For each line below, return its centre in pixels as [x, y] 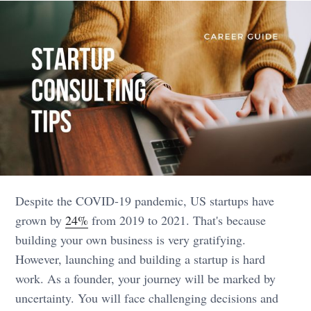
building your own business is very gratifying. [131, 240]
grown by [41, 220]
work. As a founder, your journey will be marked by [146, 279]
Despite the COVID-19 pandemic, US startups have [145, 201]
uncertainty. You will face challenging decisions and [147, 298]
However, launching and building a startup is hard [141, 259]
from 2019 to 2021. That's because [177, 220]
